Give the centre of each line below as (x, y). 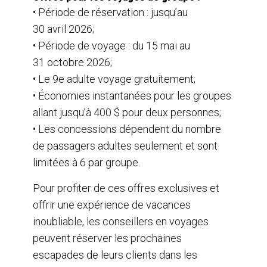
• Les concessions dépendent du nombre (127, 129)
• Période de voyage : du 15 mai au (111, 45)
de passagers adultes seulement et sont (125, 145)
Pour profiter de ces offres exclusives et (126, 188)
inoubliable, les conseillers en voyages (121, 221)
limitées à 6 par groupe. (86, 162)
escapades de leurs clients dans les (115, 254)
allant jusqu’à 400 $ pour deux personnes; (127, 112)
